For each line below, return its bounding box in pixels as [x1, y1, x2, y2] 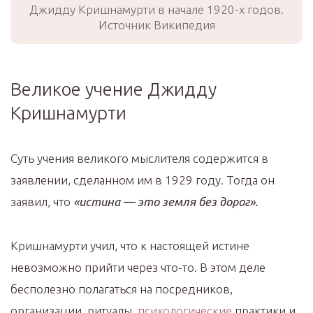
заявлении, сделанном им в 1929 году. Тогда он [10, 173, 275, 187]
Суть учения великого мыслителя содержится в [10, 151, 268, 165]
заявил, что [10, 194, 73, 208]
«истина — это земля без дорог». [73, 194, 258, 208]
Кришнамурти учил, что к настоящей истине [10, 238, 249, 252]
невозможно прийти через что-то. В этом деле [10, 260, 265, 274]
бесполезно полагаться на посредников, [10, 282, 233, 296]
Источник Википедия [98, 17, 215, 31]
